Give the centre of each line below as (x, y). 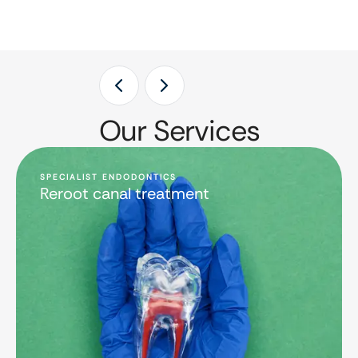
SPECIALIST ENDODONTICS (108, 177)
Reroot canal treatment (125, 193)
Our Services (179, 130)
